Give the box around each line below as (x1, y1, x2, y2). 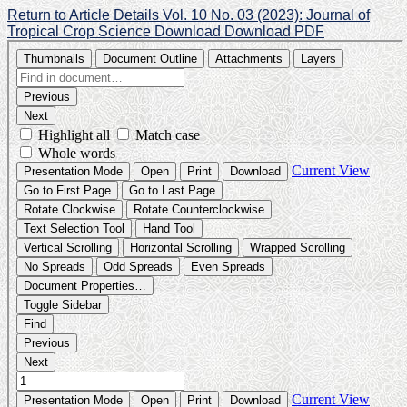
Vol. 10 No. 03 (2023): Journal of (163, 7, 370, 23)
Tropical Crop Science (7, 24, 154, 39)
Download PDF (224, 24, 324, 39)
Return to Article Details (7, 7, 163, 23)
